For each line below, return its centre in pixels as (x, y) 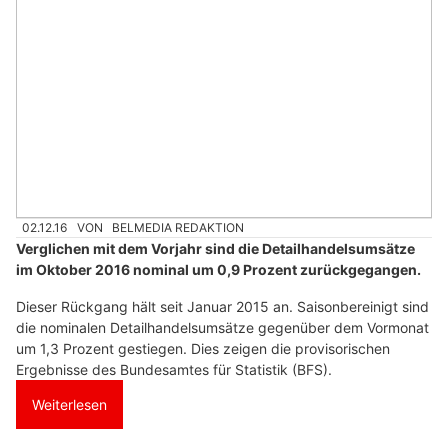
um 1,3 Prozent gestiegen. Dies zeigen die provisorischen (203, 349)
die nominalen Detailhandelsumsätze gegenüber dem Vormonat (222, 328)
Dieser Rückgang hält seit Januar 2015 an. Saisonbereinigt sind (222, 307)
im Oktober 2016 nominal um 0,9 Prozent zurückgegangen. (218, 270)
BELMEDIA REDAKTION (178, 227)
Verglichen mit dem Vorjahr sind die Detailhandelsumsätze (215, 249)
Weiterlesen (69, 405)
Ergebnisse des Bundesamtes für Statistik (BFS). (174, 370)
